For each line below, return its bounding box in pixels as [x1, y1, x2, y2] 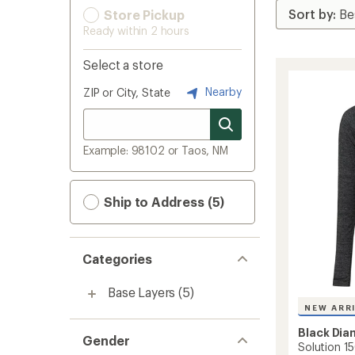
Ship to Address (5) [101, 194, 225, 209]
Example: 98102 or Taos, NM [83, 143, 228, 157]
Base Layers [108, 284, 176, 300]
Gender [82, 333, 130, 348]
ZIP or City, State [83, 86, 171, 99]
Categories [82, 251, 153, 266]
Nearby [202, 84, 242, 98]
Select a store [83, 57, 163, 72]
